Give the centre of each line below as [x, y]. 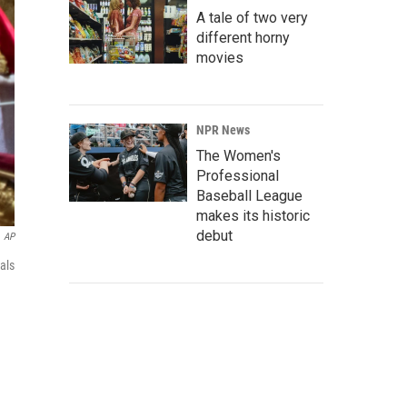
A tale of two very [252, 18]
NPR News [223, 130]
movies [220, 58]
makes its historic [253, 216]
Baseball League [249, 196]
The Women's [238, 156]
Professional [238, 176]
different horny [243, 38]
